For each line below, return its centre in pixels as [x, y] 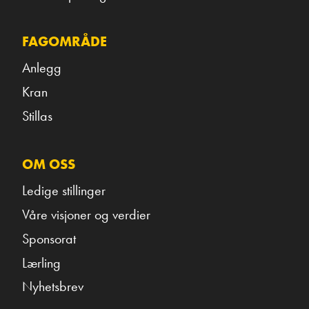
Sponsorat [49, 238]
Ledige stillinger [64, 190]
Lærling [41, 262]
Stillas [37, 116]
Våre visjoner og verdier [86, 214]
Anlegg [42, 67]
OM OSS [49, 164]
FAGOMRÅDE [64, 41]
